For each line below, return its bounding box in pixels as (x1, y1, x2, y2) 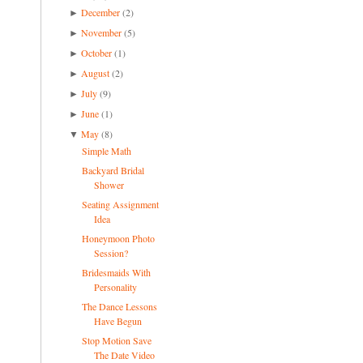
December (81, 5, 121, 19)
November (81, 25, 122, 39)
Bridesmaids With (81, 265, 151, 279)
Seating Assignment (81, 197, 159, 211)
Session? (93, 246, 128, 259)
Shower (93, 177, 124, 191)
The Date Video (93, 348, 155, 361)
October (81, 45, 113, 59)
